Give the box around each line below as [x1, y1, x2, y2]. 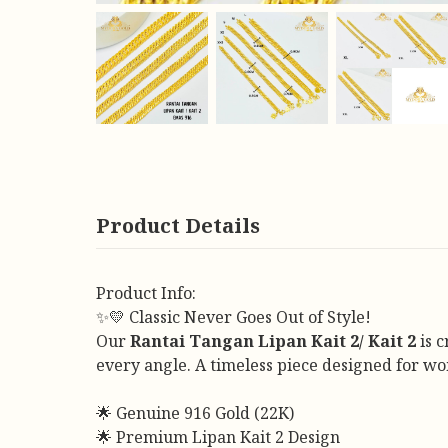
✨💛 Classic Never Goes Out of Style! [96, 306, 371, 328]
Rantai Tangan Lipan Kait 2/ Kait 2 [130, 330, 416, 352]
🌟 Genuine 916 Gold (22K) [96, 402, 294, 424]
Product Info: [96, 282, 200, 304]
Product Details [96, 212, 260, 239]
